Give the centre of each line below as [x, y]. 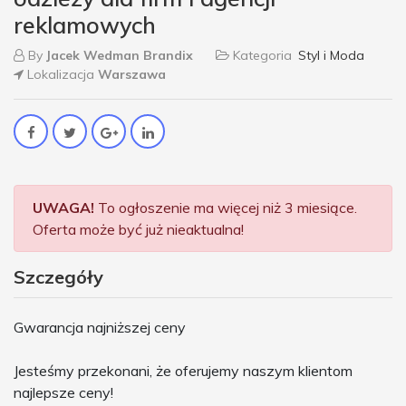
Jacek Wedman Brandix [120, 55]
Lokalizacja [61, 74]
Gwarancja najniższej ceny [100, 327]
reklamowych [85, 24]
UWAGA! [63, 207]
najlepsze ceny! [63, 392]
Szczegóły [58, 276]
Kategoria [262, 55]
